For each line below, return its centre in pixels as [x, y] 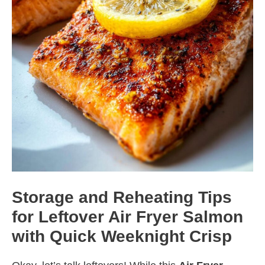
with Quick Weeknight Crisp [122, 237]
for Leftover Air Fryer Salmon [127, 217]
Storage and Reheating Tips [122, 198]
